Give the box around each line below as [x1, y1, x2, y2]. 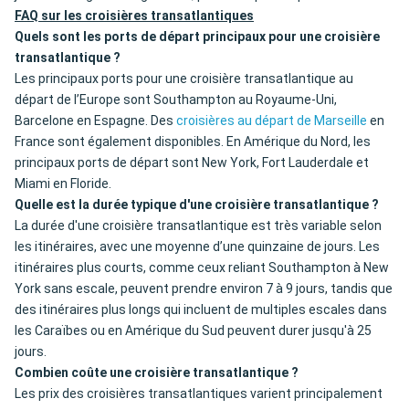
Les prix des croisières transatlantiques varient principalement [15, 386, 383, 402]
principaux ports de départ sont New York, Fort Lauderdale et [15, 155, 369, 171]
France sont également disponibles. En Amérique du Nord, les [15, 134, 371, 150]
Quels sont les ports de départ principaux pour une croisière [15, 29, 380, 45]
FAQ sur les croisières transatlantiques [15, 8, 254, 24]
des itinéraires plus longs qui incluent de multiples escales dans [15, 302, 387, 318]
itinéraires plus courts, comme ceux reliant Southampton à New [15, 260, 389, 276]
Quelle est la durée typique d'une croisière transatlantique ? [15, 197, 379, 213]
